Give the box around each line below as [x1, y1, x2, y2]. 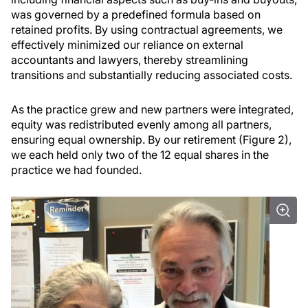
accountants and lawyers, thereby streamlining [11, 53, 248, 67]
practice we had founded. [11, 163, 142, 177]
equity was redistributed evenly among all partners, [11, 118, 272, 132]
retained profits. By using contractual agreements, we [11, 23, 283, 37]
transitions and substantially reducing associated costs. [11, 68, 292, 82]
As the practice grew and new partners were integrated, [11, 102, 294, 117]
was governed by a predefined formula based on [11, 8, 261, 22]
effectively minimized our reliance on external [11, 38, 243, 52]
